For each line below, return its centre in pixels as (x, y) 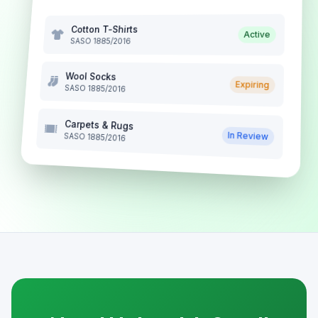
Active (257, 34)
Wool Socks (91, 76)
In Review (248, 136)
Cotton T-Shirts (104, 29)
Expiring (252, 85)
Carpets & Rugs (99, 125)
